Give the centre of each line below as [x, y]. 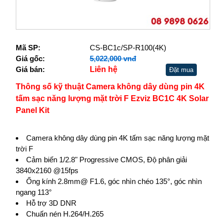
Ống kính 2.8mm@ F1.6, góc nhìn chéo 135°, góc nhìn [114, 182]
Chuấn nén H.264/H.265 [65, 214]
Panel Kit [32, 110]
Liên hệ [103, 70]
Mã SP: [28, 48]
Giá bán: [30, 70]
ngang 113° [34, 192]
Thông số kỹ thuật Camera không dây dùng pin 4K [110, 87]
